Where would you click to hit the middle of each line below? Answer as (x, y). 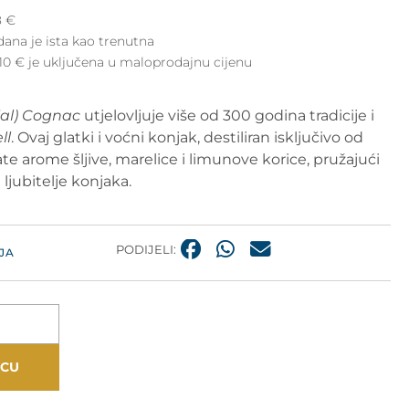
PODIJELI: (146, 249)
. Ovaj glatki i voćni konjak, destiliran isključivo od (187, 137)
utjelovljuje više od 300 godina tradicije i (227, 115)
